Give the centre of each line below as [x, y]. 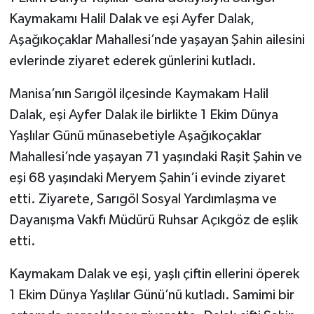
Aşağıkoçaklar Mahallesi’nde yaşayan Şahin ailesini [157, 40]
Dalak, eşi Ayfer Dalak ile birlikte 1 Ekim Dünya [143, 115]
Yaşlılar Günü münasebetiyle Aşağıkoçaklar [135, 136]
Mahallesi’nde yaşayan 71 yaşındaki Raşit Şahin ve [155, 157]
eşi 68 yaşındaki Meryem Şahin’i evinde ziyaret [147, 178]
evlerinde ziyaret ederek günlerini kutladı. [132, 61]
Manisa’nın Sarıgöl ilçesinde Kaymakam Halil [138, 94]
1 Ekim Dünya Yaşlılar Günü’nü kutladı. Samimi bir [151, 295]
